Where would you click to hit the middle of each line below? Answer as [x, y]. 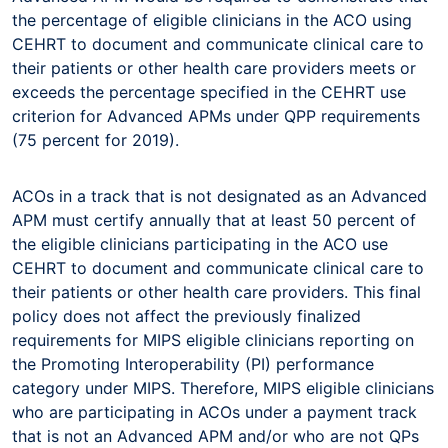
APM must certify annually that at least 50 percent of [214, 219]
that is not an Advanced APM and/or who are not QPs [215, 435]
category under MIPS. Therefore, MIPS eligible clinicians [223, 387]
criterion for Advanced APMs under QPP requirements [216, 115]
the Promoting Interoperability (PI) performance [193, 363]
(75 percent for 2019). [98, 139]
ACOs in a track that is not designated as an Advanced [219, 195]
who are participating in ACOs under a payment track [214, 411]
